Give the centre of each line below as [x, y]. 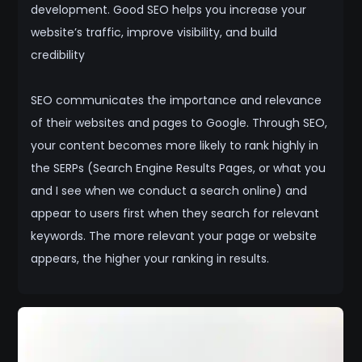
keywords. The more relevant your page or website [174, 236]
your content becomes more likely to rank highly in [175, 146]
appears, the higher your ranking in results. [150, 259]
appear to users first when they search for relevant [175, 214]
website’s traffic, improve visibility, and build [154, 33]
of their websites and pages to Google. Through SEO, [179, 123]
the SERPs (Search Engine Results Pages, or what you [179, 168]
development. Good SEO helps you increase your [169, 10]
